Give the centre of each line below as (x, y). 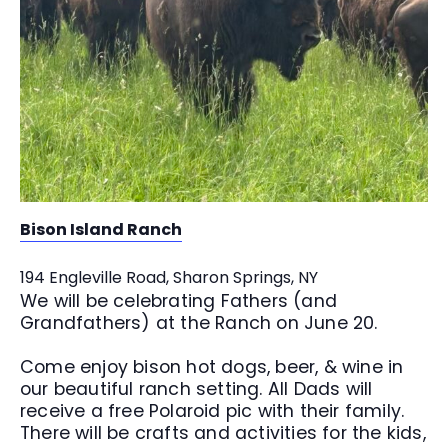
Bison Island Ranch (101, 229)
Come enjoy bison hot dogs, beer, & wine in (212, 367)
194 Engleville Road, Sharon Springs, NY (169, 277)
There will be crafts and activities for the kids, (223, 433)
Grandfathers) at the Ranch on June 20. (199, 323)
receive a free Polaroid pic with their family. (212, 411)
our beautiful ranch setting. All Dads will (196, 389)
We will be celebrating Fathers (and (179, 301)
